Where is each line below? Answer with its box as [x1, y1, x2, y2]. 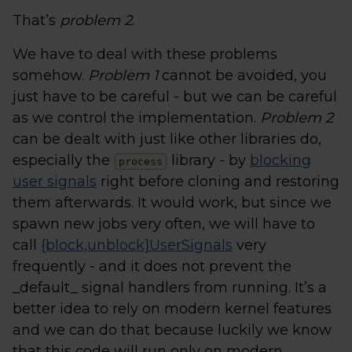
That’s [13, 12, 60, 29]
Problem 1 [88, 67, 158, 84]
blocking [250, 152, 311, 169]
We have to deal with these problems [13, 46, 277, 63]
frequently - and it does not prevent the [13, 258, 291, 275]
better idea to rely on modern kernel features [13, 300, 332, 317]
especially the [13, 152, 114, 169]
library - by [167, 152, 250, 169]
